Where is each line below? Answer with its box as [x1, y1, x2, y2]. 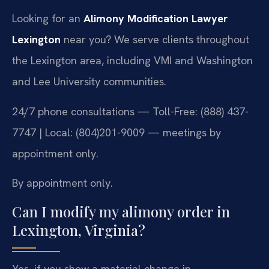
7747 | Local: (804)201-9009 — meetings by [12, 125, 221, 139]
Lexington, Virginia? [12, 220, 145, 240]
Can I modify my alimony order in [12, 201, 230, 221]
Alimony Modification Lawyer [83, 11, 228, 26]
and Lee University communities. [12, 74, 166, 89]
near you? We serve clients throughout [61, 32, 249, 47]
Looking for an [12, 11, 83, 26]
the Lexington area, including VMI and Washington [12, 53, 253, 68]
